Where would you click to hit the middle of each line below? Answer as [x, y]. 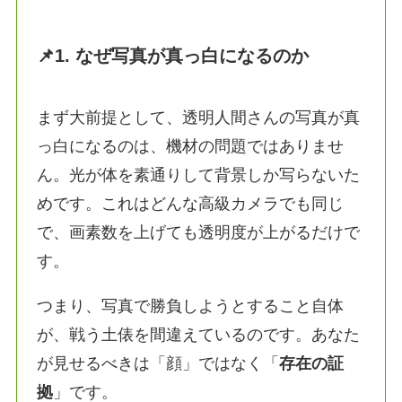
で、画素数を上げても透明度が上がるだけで [199, 233]
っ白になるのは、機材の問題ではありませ [191, 147]
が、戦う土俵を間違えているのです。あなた [199, 334]
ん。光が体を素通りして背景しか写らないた [199, 175]
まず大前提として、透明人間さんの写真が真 [199, 118]
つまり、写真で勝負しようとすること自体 [191, 306]
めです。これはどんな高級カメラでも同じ [191, 204]
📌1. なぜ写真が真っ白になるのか [173, 55]
